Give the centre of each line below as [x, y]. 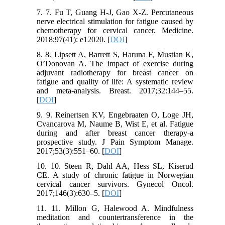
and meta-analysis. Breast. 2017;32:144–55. [115, 90]
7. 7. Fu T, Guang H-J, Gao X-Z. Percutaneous [115, 12]
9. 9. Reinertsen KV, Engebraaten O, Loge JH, [115, 115]
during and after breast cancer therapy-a [115, 133]
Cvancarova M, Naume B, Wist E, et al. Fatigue [115, 124]
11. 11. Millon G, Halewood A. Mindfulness [115, 208]
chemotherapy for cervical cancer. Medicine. [115, 30]
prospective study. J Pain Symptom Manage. [115, 142]
